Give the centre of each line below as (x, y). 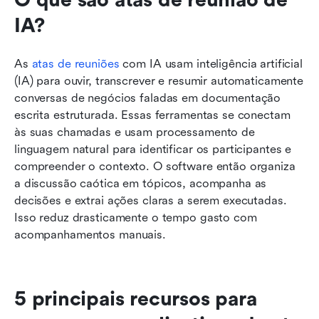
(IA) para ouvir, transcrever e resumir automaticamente (159, 80)
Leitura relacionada (80, 9)
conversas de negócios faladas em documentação (148, 98)
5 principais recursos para (136, 299)
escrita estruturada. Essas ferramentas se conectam (152, 115)
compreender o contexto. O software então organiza (155, 166)
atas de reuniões (75, 63)
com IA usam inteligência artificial (211, 63)
